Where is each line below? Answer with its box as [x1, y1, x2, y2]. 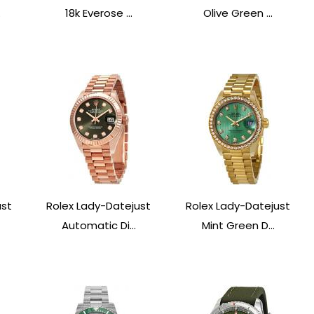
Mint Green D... [201, 218, 275, 233]
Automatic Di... [61, 218, 136, 233]
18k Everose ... [64, 6, 132, 21]
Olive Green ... [203, 6, 273, 21]
